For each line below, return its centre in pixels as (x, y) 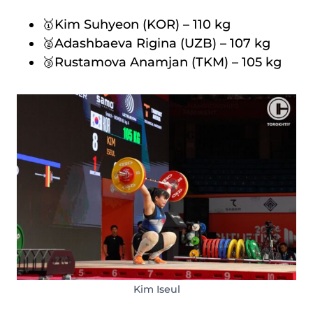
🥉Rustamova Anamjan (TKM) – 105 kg (162, 62)
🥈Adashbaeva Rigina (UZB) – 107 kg (156, 43)
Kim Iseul (156, 290)
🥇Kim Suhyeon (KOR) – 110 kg (136, 24)
